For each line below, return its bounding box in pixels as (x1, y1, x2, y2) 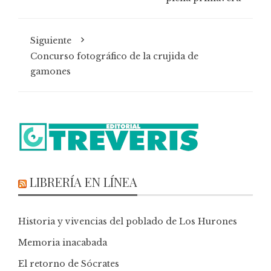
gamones (30, 66, 71, 77)
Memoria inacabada (18, 237, 107, 249)
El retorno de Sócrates (18, 258, 119, 270)
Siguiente (30, 35, 71, 47)
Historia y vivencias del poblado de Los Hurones (18, 216, 237, 227)
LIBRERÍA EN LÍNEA (30, 174, 137, 191)
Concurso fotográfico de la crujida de (30, 51, 198, 62)
